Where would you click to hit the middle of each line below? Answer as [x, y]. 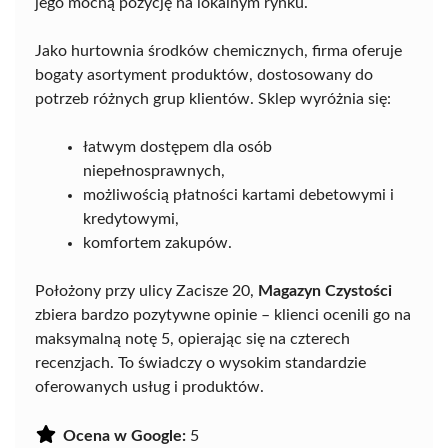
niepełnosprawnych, [154, 171]
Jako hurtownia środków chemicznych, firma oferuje [218, 51]
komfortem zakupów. [157, 243]
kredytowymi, [131, 219]
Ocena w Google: [124, 436]
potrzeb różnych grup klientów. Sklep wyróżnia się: [213, 99]
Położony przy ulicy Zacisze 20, [146, 291]
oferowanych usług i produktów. [149, 387]
